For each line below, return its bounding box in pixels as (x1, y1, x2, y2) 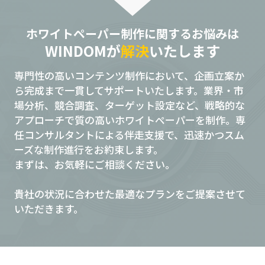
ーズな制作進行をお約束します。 (14, 142, 163, 157)
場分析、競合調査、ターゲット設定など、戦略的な (14, 98, 245, 112)
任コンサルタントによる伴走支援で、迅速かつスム (14, 127, 244, 142)
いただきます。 (14, 201, 83, 216)
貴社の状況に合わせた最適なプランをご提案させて (14, 186, 245, 201)
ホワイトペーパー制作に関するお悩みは (26, 25, 239, 42)
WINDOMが (45, 40, 121, 61)
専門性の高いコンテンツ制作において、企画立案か (14, 68, 244, 83)
